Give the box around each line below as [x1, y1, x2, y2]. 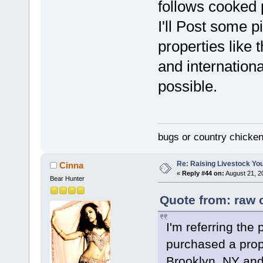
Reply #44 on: [181, 169, 224, 177]
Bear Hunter [49, 174, 85, 182]
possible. [157, 77, 217, 95]
